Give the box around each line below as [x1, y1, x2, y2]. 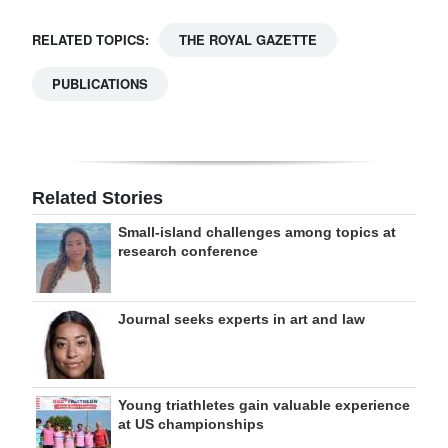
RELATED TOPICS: [32, 30, 149, 50]
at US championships [118, 416, 264, 433]
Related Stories [32, 188, 163, 209]
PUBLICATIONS [52, 74, 148, 94]
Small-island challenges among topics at [118, 224, 396, 241]
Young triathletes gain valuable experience [118, 397, 410, 414]
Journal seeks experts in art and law [118, 311, 365, 328]
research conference [118, 243, 258, 260]
